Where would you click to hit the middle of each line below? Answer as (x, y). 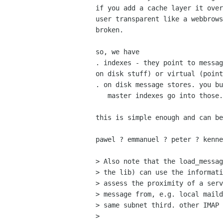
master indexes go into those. (102, 96)
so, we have (117, 52)
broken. (110, 30)
